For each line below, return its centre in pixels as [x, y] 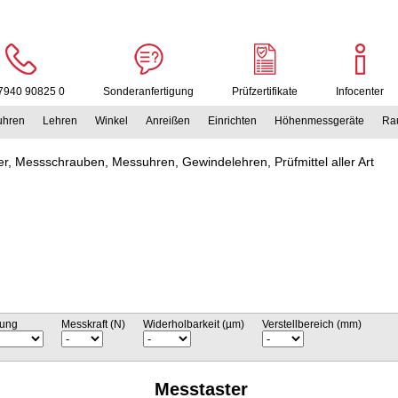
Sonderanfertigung [148, 92]
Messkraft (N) [93, 324]
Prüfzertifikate [265, 92]
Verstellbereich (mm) [312, 324]
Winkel [111, 121]
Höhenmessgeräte [319, 121]
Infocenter [360, 92]
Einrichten [232, 121]
